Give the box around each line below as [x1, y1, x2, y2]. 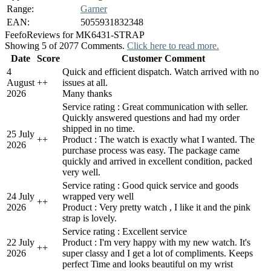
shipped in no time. [62, 123, 135, 134]
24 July [7, 191, 34, 201]
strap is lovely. [62, 212, 117, 223]
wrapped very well [62, 191, 134, 201]
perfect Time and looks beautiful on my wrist [62, 258, 233, 269]
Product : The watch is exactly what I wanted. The [62, 134, 255, 145]
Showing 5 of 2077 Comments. [5, 40, 127, 51]
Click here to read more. [127, 40, 219, 51]
